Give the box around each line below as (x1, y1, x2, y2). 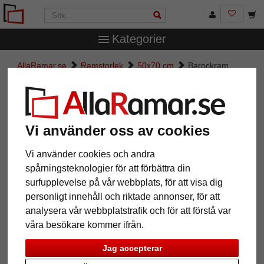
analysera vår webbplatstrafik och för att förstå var (25, 205, 232, 216)
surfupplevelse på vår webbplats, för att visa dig (25, 177, 223, 187)
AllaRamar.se (17, 61, 67, 70)
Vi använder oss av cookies (25, 122, 210, 138)
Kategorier (111, 32, 166, 45)
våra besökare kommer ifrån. (25, 219, 144, 230)
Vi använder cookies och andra (25, 148, 156, 159)
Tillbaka (20, 242, 49, 252)
